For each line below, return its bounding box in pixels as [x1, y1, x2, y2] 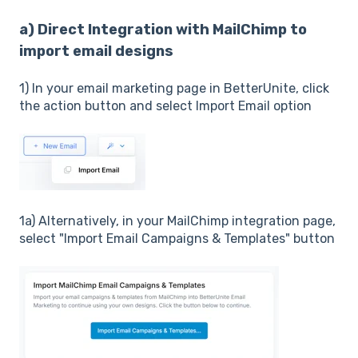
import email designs [19, 42, 173, 60]
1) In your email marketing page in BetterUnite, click [19, 81, 329, 97]
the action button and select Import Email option [19, 98, 312, 114]
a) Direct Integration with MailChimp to [19, 20, 307, 38]
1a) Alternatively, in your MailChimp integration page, [19, 213, 336, 229]
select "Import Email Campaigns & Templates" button [19, 231, 335, 247]
